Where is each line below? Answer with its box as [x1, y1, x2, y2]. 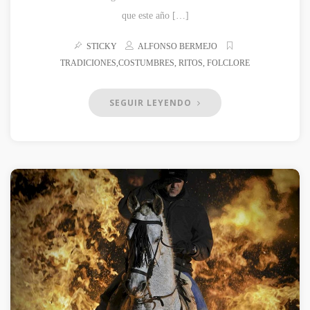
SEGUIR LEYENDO [109, 97, 194, 109]
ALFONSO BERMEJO [138, 42, 217, 52]
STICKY [84, 42, 123, 52]
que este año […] [121, 10, 189, 21]
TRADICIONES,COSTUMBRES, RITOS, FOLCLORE [60, 58, 250, 69]
